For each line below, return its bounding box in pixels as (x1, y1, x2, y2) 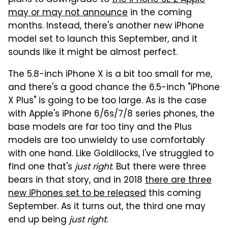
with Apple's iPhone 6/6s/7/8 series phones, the (8, 107, 215, 122)
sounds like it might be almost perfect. (8, 45, 178, 60)
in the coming (128, 6, 192, 20)
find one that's (8, 160, 75, 175)
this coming (146, 186, 201, 201)
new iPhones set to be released (8, 186, 146, 201)
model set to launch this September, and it (8, 32, 197, 47)
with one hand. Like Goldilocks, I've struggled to (8, 147, 214, 161)
